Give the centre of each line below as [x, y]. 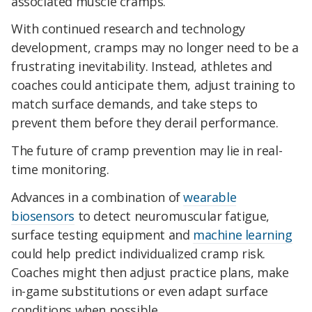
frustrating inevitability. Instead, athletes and [142, 67]
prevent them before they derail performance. [145, 123]
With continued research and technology [128, 29]
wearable [210, 197]
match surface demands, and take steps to [135, 104]
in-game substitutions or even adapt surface [140, 291]
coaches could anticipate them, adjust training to [153, 85]
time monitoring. [60, 170]
